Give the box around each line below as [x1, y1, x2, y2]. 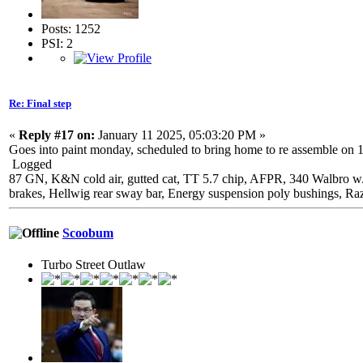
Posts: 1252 [41, 22, 100, 36]
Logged [9, 156, 52, 171]
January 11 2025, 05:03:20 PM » [95, 127, 266, 142]
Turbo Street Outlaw [41, 258, 146, 272]
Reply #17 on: [19, 127, 95, 142]
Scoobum [62, 226, 113, 241]
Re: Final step [9, 96, 71, 109]
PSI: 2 [41, 36, 73, 51]
